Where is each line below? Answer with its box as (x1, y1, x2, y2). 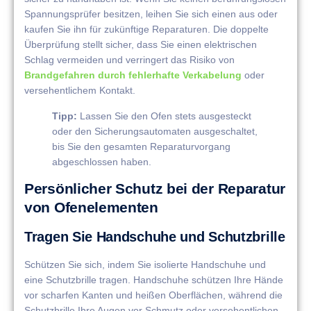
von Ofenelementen (24, 199, 158, 216)
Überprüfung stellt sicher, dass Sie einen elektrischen (24, 39, 257, 51)
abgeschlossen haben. (52, 155, 151, 167)
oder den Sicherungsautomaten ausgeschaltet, (52, 125, 258, 137)
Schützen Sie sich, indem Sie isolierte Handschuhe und (24, 259, 266, 271)
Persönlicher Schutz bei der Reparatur (24, 180, 285, 197)
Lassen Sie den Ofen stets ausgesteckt (77, 110, 251, 121)
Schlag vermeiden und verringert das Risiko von (24, 54, 235, 66)
